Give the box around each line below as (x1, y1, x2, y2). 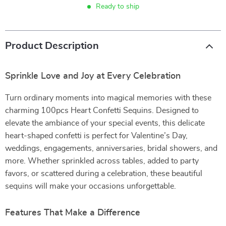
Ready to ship (95, 3, 139, 10)
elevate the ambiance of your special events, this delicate (5, 119, 205, 127)
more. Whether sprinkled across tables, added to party (5, 157, 199, 165)
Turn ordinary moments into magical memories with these (5, 94, 211, 102)
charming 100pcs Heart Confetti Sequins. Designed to (5, 106, 199, 115)
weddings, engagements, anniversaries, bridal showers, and (5, 144, 217, 152)
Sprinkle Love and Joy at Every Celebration (5, 72, 181, 81)
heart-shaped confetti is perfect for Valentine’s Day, (5, 132, 188, 140)
